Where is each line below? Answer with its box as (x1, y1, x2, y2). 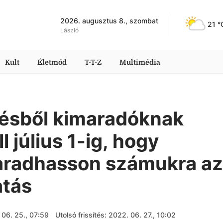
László (60, 26, 79, 34)
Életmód (37, 58, 67, 66)
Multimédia (119, 58, 160, 66)
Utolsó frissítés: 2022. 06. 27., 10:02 (55, 211, 176, 219)
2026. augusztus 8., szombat (60, 16, 158, 25)
